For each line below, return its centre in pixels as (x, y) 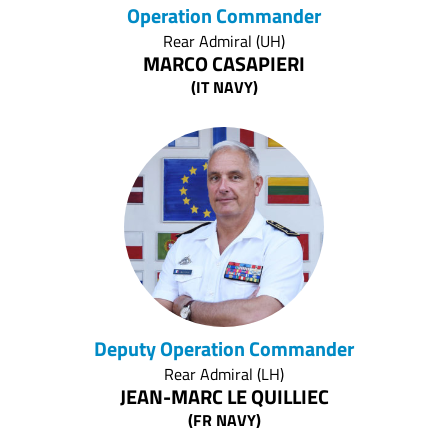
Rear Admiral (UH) (224, 41)
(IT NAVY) (224, 87)
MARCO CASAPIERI (224, 64)
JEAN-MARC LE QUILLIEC (224, 397)
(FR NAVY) (224, 420)
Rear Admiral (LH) (224, 374)
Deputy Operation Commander (224, 349)
